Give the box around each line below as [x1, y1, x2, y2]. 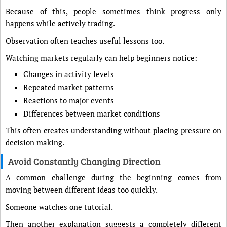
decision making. [6, 137, 64, 147]
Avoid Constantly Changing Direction [8, 155, 161, 167]
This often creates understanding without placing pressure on [6, 125, 221, 135]
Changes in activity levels [23, 69, 114, 79]
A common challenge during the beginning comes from [6, 172, 221, 182]
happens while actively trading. [6, 18, 115, 28]
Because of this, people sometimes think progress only [6, 6, 221, 16]
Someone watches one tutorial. [6, 202, 113, 212]
